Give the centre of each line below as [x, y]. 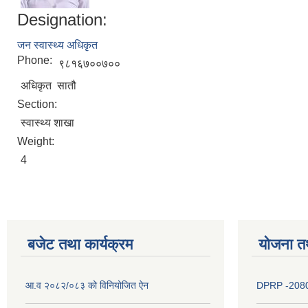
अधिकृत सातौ [48, 85]
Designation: [62, 19]
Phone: [36, 60]
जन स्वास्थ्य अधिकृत [57, 45]
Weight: [37, 141]
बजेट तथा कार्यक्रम [80, 244]
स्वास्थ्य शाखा [47, 122]
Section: [38, 104]
